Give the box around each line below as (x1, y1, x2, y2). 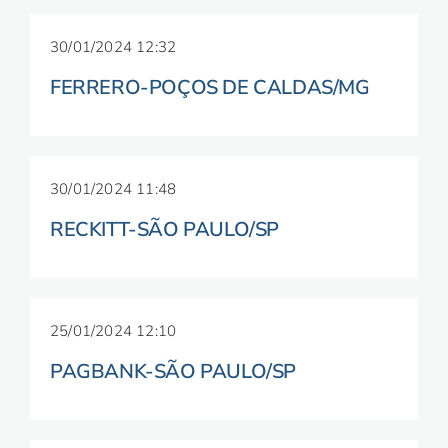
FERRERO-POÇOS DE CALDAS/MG (50, 74, 370, 101)
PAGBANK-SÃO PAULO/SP (50, 358, 296, 385)
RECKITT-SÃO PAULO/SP (50, 216, 279, 243)
